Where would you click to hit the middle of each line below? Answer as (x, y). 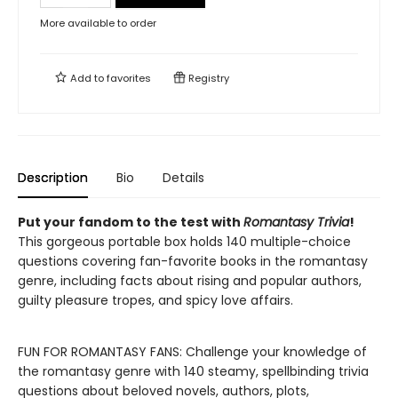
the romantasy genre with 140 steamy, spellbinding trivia (193, 371)
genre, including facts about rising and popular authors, (190, 281)
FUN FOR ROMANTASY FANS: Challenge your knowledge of (192, 352)
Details (183, 178)
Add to (87, 78)
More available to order (98, 23)
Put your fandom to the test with (131, 222)
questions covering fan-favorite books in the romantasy (193, 261)
